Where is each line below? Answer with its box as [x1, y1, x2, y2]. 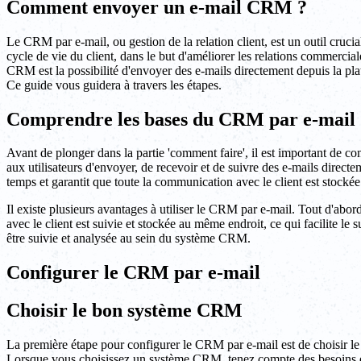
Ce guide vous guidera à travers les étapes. [6, 77, 222, 92]
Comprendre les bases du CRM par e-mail [6, 108, 355, 130]
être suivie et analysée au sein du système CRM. [6, 231, 251, 246]
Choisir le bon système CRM [6, 300, 243, 322]
